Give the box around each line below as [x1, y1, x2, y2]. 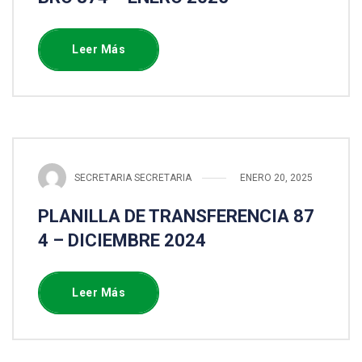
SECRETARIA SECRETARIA [74, 171, 192, 183]
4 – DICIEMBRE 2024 [38, 230, 206, 250]
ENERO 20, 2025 [240, 171, 313, 183]
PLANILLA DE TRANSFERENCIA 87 [38, 206, 314, 226]
